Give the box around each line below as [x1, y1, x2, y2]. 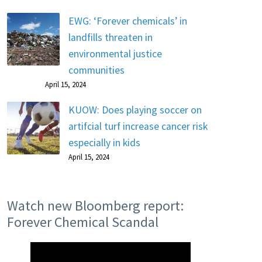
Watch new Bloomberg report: [6, 196, 184, 215]
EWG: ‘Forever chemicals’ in [68, 15, 187, 27]
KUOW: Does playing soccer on [68, 104, 202, 116]
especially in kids [68, 136, 140, 149]
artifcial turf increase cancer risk [68, 120, 208, 133]
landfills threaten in [68, 31, 153, 44]
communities [68, 64, 125, 77]
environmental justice [68, 47, 162, 60]
